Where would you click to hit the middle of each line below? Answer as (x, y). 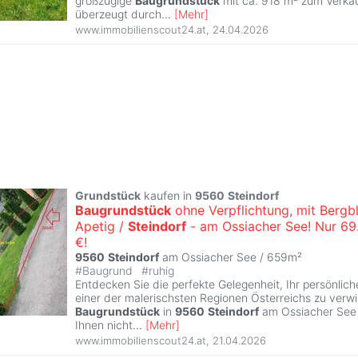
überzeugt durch (118, 14)
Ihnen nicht (104, 325)
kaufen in (168, 196)
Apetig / (101, 227)
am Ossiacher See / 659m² (231, 257)
